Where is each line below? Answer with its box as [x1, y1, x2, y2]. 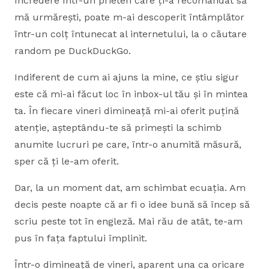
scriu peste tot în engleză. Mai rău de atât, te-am [14, 216, 243, 227]
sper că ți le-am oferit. [14, 156, 119, 167]
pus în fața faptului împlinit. [14, 232, 147, 244]
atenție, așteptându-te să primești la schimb [14, 122, 222, 133]
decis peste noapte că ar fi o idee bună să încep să [14, 199, 250, 210]
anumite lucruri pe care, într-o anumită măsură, [14, 139, 241, 150]
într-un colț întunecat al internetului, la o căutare [14, 28, 247, 40]
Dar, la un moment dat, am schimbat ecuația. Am [14, 182, 246, 193]
